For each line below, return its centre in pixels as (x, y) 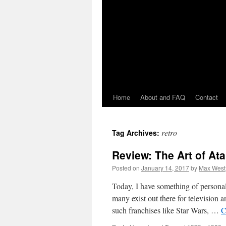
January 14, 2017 (165, 168)
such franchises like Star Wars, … (166, 210)
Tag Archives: (137, 133)
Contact (207, 97)
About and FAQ (163, 97)
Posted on (126, 168)
